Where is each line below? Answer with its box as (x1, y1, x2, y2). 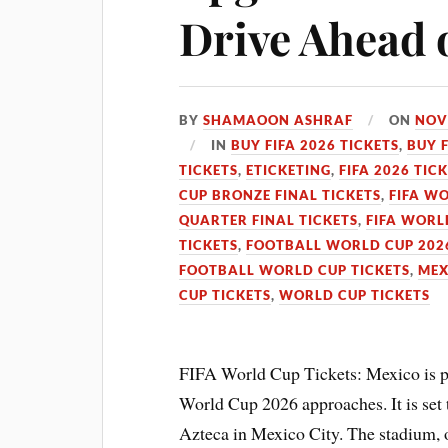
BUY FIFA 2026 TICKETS (231, 137, 400, 153)
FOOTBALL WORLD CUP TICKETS (179, 262, 411, 278)
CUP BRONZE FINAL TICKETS (179, 187, 382, 203)
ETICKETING (246, 162, 332, 178)
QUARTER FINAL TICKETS (179, 212, 359, 228)
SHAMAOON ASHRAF (203, 112, 354, 128)
